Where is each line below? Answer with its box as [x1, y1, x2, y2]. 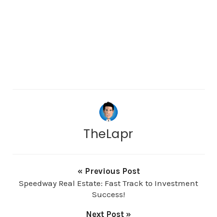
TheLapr [83, 125, 134, 143]
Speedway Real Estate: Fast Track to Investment [19, 178, 198, 188]
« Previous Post [77, 166, 140, 176]
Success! [92, 189, 125, 200]
